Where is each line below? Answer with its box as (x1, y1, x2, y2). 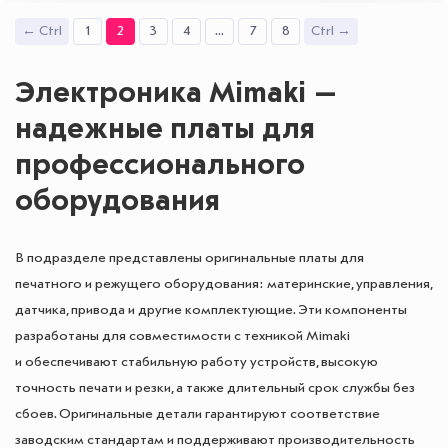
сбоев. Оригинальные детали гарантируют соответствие (15, 406, 380, 421)
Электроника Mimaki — (15, 78, 337, 109)
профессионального (15, 150, 305, 181)
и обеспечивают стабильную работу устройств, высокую (15, 354, 378, 369)
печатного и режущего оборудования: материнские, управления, (15, 276, 432, 291)
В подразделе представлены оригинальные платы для (15, 250, 364, 265)
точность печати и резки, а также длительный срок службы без (15, 380, 415, 395)
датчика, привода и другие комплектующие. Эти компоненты (15, 302, 407, 317)
